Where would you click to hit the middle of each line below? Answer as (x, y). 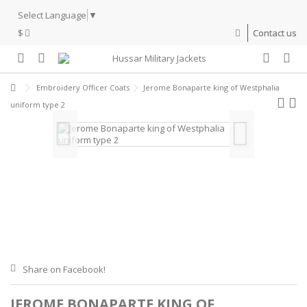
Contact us (275, 33)
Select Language (52, 15)
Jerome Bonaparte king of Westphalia (211, 87)
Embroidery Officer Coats (83, 87)
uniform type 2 (38, 104)
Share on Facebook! (64, 269)
